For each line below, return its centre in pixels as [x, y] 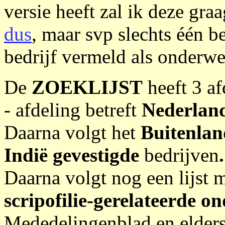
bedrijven [182, 155]
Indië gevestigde [74, 155]
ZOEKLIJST [87, 87]
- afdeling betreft [73, 110]
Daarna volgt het [72, 132]
